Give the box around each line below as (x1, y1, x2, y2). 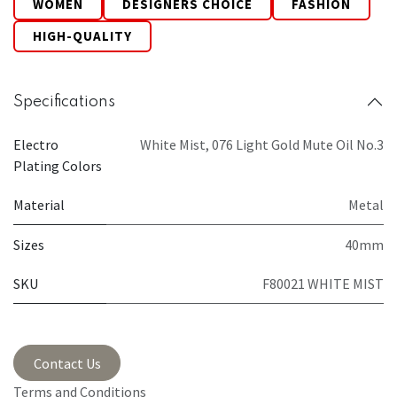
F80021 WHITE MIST (262, 275, 384, 293)
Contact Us (33, 354, 101, 372)
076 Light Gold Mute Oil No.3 (212, 136, 384, 154)
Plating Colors (13, 157, 102, 175)
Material (13, 196, 65, 214)
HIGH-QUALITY (33, 27, 132, 45)
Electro (13, 136, 58, 154)
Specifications (13, 93, 115, 110)
